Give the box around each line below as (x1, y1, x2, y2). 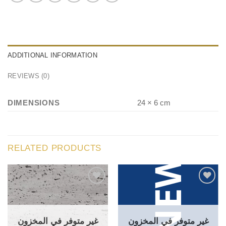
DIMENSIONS (8, 98, 60, 107)
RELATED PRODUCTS (8, 143, 102, 153)
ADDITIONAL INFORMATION (8, 51, 97, 59)
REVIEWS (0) (8, 72, 49, 80)
